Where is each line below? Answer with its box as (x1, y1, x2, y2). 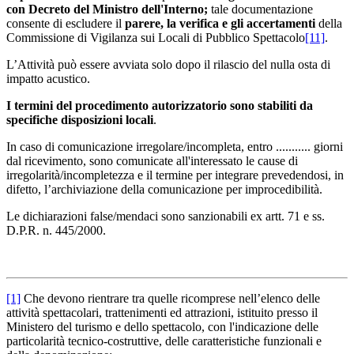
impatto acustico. (6, 71, 90, 85)
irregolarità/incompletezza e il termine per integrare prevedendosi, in (6, 168, 344, 182)
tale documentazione (208, 2, 313, 16)
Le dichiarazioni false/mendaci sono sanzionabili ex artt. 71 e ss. (6, 209, 325, 223)
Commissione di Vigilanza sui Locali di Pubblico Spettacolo (6, 30, 305, 44)
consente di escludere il (6, 16, 125, 30)
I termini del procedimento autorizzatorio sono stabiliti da (6, 98, 313, 112)
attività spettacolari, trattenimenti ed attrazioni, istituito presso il (6, 305, 318, 319)
